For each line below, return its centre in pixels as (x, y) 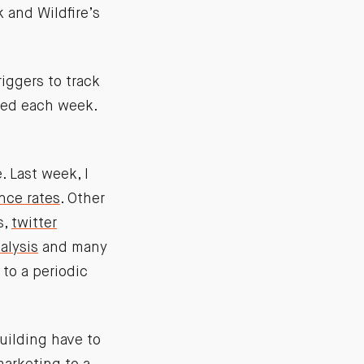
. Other (82, 199)
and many (73, 248)
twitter (34, 224)
